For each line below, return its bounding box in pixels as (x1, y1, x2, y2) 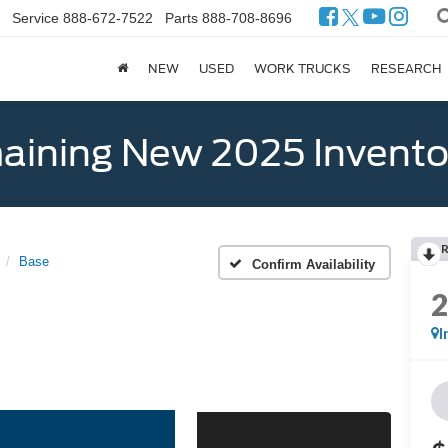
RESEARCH (371, 61, 441, 77)
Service (12, 10, 60, 27)
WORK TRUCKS (254, 61, 351, 77)
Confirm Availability (252, 256, 375, 272)
